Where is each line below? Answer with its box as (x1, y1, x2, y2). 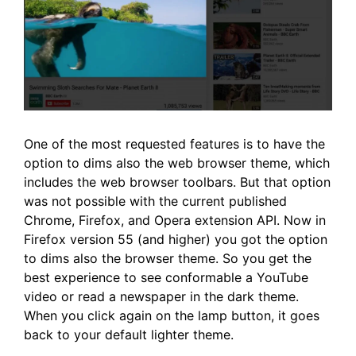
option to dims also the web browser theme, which (24, 154, 330, 171)
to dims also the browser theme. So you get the (24, 250, 311, 266)
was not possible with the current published (24, 192, 287, 209)
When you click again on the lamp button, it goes (24, 307, 319, 323)
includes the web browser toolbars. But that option (24, 173, 331, 190)
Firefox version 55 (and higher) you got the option (24, 230, 327, 247)
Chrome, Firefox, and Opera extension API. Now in (24, 211, 326, 228)
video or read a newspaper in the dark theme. (24, 288, 299, 304)
